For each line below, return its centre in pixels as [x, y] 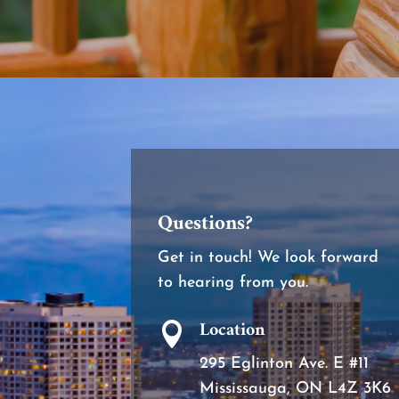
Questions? [205, 224]
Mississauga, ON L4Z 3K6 [296, 388]
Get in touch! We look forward [268, 257]
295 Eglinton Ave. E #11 [285, 363]
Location [233, 330]
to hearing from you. [233, 282]
